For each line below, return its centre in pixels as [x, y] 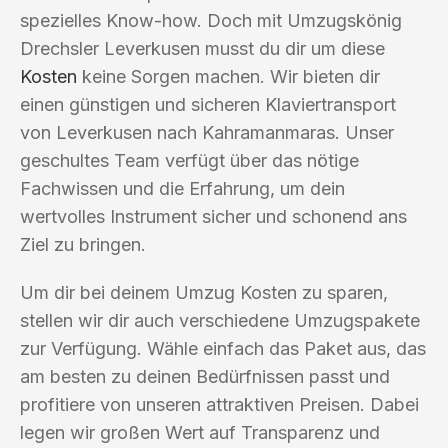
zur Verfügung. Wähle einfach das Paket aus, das [223, 348]
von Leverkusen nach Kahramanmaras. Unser [207, 132]
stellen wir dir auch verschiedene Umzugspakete [220, 320]
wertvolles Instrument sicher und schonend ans [213, 216]
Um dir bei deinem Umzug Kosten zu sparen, [204, 292]
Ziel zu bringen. [83, 244]
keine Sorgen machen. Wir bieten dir [228, 76]
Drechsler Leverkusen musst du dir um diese [202, 48]
